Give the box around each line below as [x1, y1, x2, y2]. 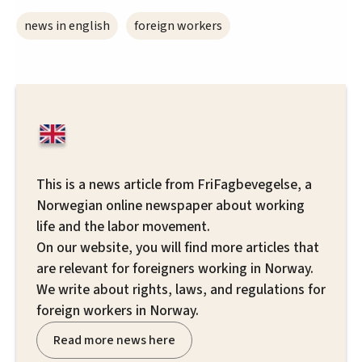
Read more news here [53, 331, 175, 350]
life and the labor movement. [36, 217, 210, 238]
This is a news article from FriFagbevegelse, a [36, 175, 312, 196]
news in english [24, 17, 110, 36]
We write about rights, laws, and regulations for [36, 280, 326, 301]
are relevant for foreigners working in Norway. [36, 259, 314, 280]
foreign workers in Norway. [36, 301, 199, 322]
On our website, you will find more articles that [36, 238, 319, 259]
